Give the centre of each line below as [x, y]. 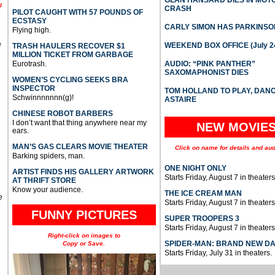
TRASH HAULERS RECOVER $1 [68, 46]
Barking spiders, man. [48, 156]
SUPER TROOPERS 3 [202, 219]
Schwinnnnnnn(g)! [43, 98]
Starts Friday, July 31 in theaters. [218, 253]
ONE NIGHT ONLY [195, 168]
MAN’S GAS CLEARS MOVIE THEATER [80, 147]
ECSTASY [29, 21]
